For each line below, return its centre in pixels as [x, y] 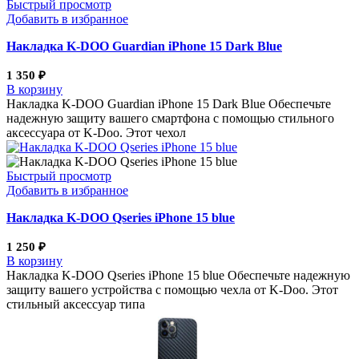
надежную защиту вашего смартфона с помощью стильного [170, 119]
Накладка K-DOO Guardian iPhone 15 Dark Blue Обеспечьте [169, 104]
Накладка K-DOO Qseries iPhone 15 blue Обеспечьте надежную [178, 276]
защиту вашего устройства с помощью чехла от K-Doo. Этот [172, 290]
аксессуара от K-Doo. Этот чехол [96, 133]
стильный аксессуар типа [76, 305]
